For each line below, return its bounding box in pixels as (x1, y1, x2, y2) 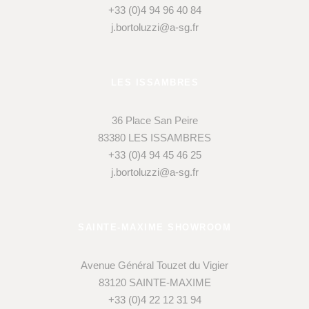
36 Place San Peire (111, 114, 198, 127)
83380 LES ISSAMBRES (98, 132, 212, 144)
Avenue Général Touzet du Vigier (81, 259, 229, 272)
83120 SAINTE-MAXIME (98, 277, 211, 289)
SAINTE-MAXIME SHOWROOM (78, 222, 232, 233)
